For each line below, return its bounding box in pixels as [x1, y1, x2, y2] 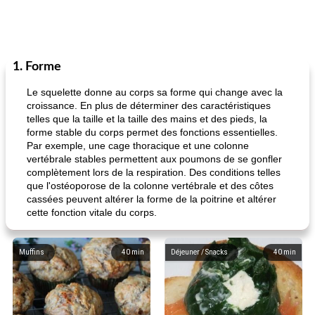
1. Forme [13, 60, 61, 73]
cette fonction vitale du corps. [27, 207, 157, 218]
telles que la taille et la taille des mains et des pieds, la [27, 113, 267, 124]
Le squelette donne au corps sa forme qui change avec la [27, 86, 283, 98]
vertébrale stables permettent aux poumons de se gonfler [27, 153, 282, 165]
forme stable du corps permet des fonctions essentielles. [27, 127, 278, 138]
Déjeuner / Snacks [171, 248, 228, 256]
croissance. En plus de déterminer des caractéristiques [27, 100, 271, 111]
